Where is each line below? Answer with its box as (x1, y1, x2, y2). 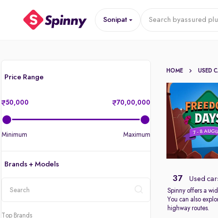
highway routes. (167, 205, 210, 212)
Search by (148, 16, 181, 24)
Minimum (1, 131, 27, 138)
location (1, 201, 28, 209)
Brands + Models (4, 161, 59, 168)
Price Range (4, 73, 44, 81)
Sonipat (103, 16, 127, 24)
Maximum (123, 131, 151, 138)
